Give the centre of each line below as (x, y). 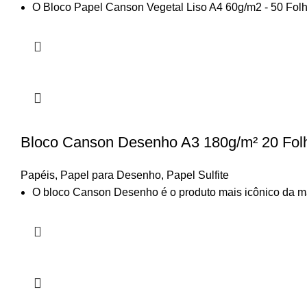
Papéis (38, 175)
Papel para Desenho (111, 175)
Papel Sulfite (198, 175)
